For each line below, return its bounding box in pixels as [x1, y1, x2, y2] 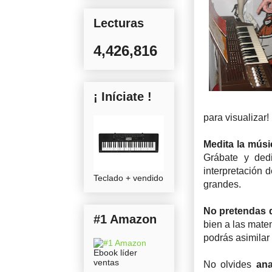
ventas [93, 257, 119, 267]
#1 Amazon [93, 212, 157, 226]
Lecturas [93, 16, 144, 30]
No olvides [203, 259, 256, 270]
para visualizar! [203, 112, 269, 123]
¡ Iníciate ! [93, 89, 152, 103]
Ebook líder [93, 247, 137, 257]
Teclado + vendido [93, 172, 163, 183]
